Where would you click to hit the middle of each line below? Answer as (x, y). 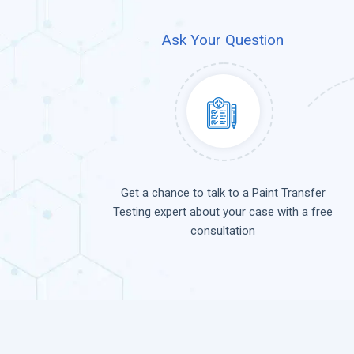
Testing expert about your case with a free (223, 212)
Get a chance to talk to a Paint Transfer (223, 193)
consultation (223, 231)
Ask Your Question (223, 40)
